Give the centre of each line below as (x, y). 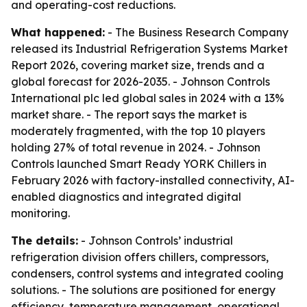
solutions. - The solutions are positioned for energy (143, 290)
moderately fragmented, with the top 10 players (138, 131)
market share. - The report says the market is (129, 114)
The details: (45, 241)
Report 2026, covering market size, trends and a (138, 65)
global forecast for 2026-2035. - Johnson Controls (140, 82)
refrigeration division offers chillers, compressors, (140, 257)
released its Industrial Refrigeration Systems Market (149, 49)
